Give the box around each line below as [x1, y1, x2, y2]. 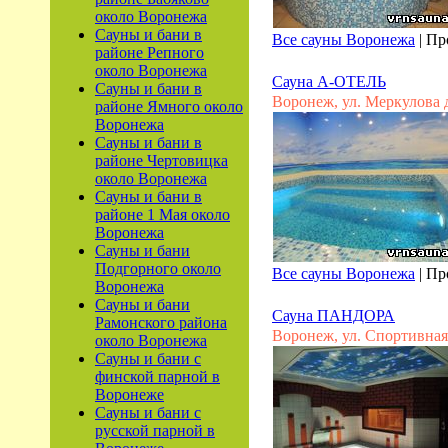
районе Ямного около [95, 98, 243, 115]
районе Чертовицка [95, 152, 228, 169]
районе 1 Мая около [95, 206, 230, 223]
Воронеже [95, 386, 164, 403]
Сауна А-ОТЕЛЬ [272, 73, 386, 90]
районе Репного [95, 44, 204, 61]
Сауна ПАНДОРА [272, 307, 395, 324]
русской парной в [95, 422, 215, 439]
